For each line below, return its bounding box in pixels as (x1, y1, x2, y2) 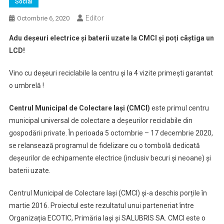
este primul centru (151, 104, 209, 112)
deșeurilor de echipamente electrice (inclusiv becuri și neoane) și (8, 154, 211, 162)
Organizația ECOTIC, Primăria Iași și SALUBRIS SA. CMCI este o (8, 214, 205, 222)
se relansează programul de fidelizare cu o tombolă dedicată (8, 141, 200, 149)
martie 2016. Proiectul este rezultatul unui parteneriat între (8, 201, 194, 209)
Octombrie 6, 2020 (16, 14, 69, 22)
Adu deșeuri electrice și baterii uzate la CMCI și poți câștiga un (8, 34, 214, 42)
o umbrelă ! (8, 81, 44, 89)
